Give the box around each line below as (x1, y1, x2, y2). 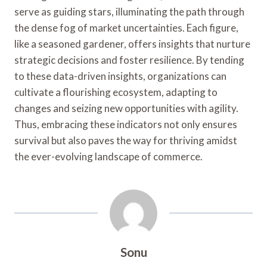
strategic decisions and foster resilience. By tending (14, 53, 244, 66)
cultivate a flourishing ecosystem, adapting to (14, 85, 218, 98)
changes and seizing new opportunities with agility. (14, 101, 238, 114)
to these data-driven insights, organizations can (14, 69, 226, 82)
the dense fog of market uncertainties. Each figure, (14, 21, 238, 34)
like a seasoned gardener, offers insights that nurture (14, 37, 250, 50)
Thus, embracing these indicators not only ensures (14, 117, 237, 131)
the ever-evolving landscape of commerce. (14, 150, 203, 163)
